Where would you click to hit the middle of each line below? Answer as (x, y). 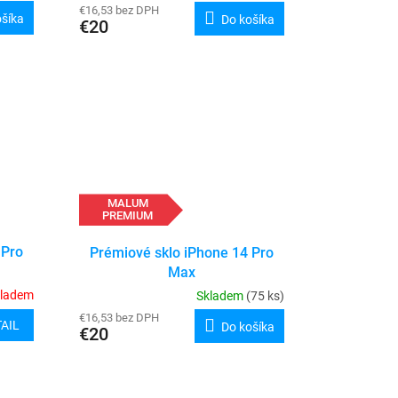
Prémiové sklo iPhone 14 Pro (181, 252)
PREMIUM (128, 216)
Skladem (221, 295)
